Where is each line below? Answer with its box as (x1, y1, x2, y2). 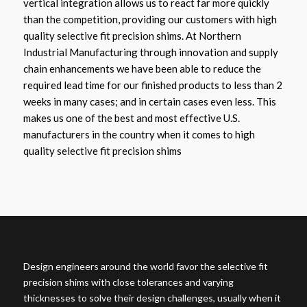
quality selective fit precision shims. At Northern (23, 29, 241, 42)
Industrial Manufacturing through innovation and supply (23, 45, 278, 58)
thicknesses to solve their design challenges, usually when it (23, 292, 281, 304)
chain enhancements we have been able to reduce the (23, 62, 261, 75)
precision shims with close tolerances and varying (23, 276, 234, 288)
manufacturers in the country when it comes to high (23, 127, 255, 140)
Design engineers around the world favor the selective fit (23, 260, 268, 273)
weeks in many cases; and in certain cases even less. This (23, 95, 276, 108)
